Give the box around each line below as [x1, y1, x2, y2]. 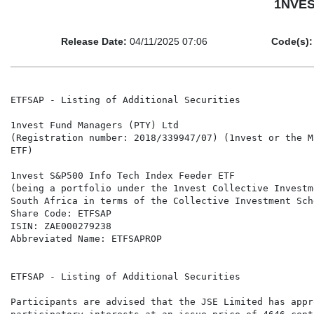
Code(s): [271, 36, 313, 48]
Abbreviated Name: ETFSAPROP [11, 233, 162, 245]
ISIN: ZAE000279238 [11, 221, 111, 232]
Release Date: [61, 36, 127, 48]
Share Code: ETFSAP [11, 208, 111, 219]
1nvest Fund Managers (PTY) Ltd [11, 120, 179, 131]
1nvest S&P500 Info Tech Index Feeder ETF [11, 170, 235, 182]
